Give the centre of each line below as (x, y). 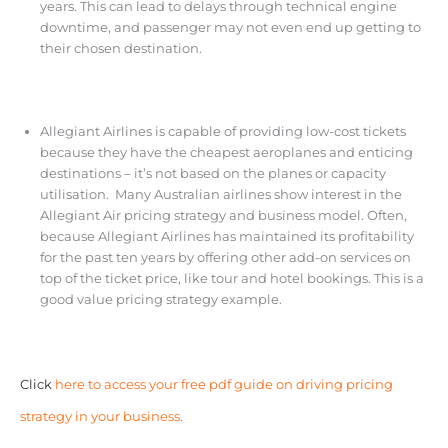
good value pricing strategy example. (160, 299)
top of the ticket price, (110, 278)
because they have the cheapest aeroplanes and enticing (226, 152)
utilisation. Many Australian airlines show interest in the (220, 194)
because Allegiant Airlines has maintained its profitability (226, 236)
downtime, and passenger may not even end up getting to (230, 28)
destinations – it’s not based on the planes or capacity (212, 173)
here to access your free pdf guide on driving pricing (223, 384)
